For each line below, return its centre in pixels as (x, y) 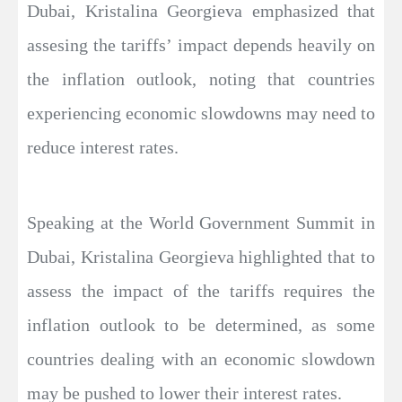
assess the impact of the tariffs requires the (201, 291)
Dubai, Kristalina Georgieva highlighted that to (201, 257)
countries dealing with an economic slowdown (201, 359)
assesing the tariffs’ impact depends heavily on (201, 45)
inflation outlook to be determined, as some (201, 325)
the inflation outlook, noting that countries (201, 79)
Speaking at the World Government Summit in (201, 223)
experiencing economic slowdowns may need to (201, 114)
